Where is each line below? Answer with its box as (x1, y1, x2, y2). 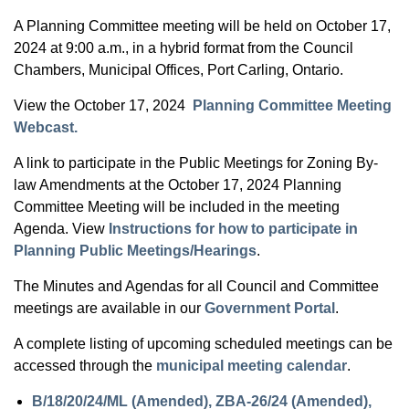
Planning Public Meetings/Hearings (14, 243, 257, 258)
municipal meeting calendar (156, 358, 347, 373)
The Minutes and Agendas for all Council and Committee (14, 278, 379, 294)
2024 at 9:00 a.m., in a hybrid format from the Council (14, 40, 353, 56)
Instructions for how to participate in (109, 221, 358, 236)
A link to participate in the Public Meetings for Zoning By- (14, 155, 378, 171)
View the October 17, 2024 (14, 98, 193, 113)
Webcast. (14, 120, 81, 135)
